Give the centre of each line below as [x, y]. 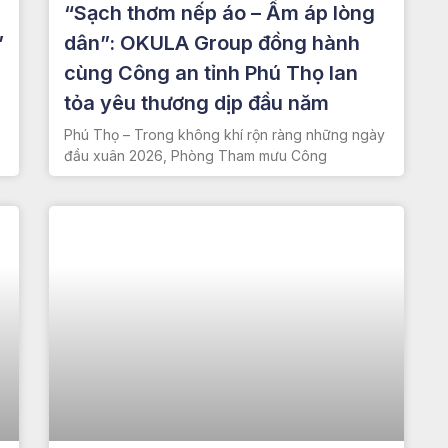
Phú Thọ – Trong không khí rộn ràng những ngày [224, 135]
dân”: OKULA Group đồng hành [211, 43]
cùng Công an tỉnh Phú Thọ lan [210, 73]
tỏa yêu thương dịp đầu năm [196, 103]
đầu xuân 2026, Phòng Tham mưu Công [195, 156]
